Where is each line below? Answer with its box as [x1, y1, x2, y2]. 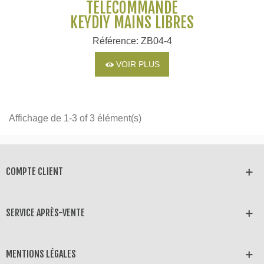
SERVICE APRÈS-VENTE [6, 206, 85, 219]
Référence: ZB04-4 [92, 36, 172, 47]
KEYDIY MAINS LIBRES [70, 12, 194, 32]
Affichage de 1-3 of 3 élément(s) [9, 113, 141, 123]
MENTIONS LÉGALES [6, 247, 76, 260]
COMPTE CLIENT [6, 165, 63, 177]
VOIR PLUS [116, 60, 160, 70]
